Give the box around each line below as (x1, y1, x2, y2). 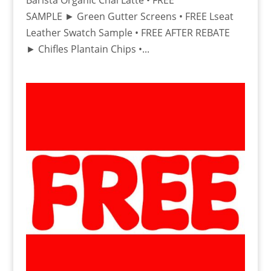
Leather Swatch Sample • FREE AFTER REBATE (25, 26, 230, 40)
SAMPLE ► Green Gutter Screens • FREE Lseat (25, 10, 233, 24)
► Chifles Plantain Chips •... (25, 42, 149, 56)
